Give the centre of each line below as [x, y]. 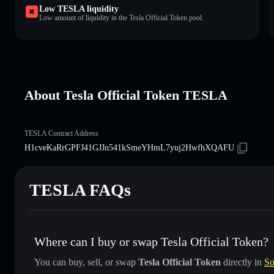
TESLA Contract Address [61, 133]
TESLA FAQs [80, 190]
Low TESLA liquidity [79, 9]
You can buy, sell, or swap [86, 262]
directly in [243, 262]
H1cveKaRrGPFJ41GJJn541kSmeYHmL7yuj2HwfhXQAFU [129, 147]
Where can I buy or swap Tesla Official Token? [151, 241]
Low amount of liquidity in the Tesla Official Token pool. [121, 17]
